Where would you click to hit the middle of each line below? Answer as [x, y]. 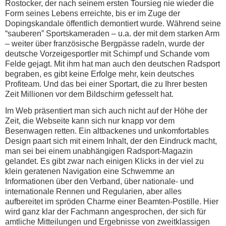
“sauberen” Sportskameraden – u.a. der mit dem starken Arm [112, 34]
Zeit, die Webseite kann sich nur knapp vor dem [90, 121]
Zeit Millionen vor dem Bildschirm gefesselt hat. [89, 94]
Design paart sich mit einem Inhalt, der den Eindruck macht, [111, 141]
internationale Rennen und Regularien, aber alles [93, 191]
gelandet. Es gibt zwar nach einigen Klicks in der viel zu [104, 161]
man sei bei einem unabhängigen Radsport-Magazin [99, 151]
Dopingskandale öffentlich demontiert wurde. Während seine [113, 24]
